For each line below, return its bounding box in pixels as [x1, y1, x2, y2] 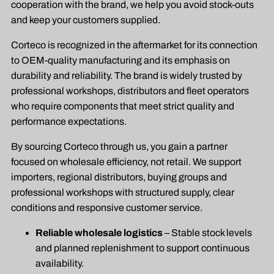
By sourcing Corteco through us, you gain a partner [11, 141, 228, 152]
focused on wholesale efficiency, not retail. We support [11, 157, 242, 168]
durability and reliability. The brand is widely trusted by [11, 70, 242, 81]
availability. [35, 258, 84, 269]
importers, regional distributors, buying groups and [11, 172, 227, 183]
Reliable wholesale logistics [35, 228, 163, 239]
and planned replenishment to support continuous [35, 243, 250, 254]
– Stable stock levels [163, 228, 252, 239]
